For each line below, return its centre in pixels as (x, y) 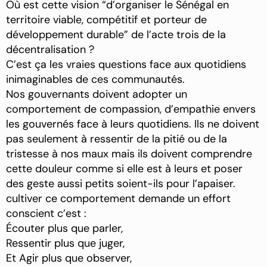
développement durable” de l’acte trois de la (116, 35)
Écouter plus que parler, (64, 229)
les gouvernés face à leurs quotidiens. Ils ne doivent (133, 124)
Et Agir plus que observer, (69, 258)
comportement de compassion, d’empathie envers (131, 109)
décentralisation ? (50, 50)
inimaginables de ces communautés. (95, 80)
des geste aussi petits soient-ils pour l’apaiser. (121, 184)
